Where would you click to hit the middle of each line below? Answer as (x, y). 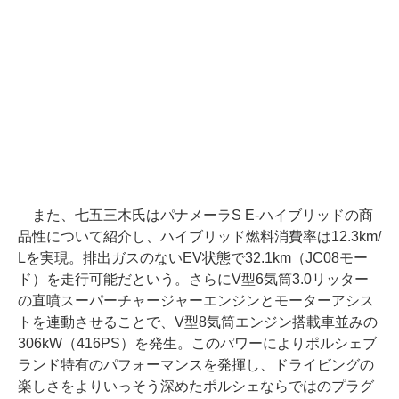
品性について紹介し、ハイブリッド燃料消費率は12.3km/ (199, 237)
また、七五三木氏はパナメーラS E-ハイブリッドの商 (195, 216)
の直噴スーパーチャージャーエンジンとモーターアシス (196, 301)
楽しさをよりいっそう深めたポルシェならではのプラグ (196, 387)
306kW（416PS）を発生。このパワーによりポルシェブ (197, 344)
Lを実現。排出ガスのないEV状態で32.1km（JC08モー (193, 258)
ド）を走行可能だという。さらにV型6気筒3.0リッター (193, 280)
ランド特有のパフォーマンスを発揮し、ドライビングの (196, 365)
